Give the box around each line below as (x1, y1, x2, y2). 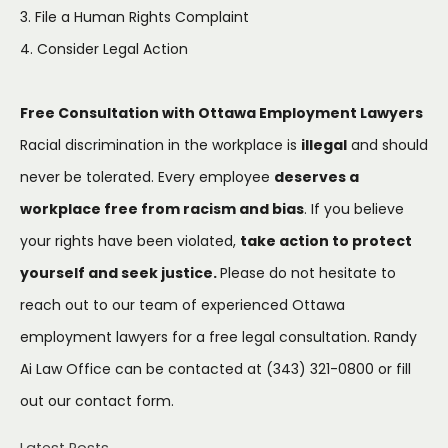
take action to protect (240, 230, 412, 251)
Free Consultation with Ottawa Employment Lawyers (20, 102, 426, 123)
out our (20, 390, 75, 411)
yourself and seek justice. (20, 262, 220, 283)
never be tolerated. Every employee (20, 166, 274, 187)
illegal (301, 134, 347, 155)
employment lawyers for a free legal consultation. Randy (20, 326, 417, 347)
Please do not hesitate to (220, 262, 396, 283)
